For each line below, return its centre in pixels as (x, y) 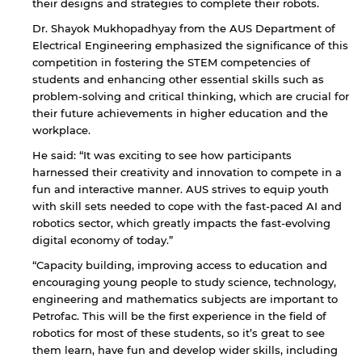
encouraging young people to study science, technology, (184, 282)
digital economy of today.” (103, 240)
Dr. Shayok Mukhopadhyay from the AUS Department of (184, 28)
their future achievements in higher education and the (180, 113)
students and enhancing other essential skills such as (178, 79)
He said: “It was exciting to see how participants (162, 155)
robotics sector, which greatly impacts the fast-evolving (181, 223)
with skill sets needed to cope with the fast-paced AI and (187, 206)
